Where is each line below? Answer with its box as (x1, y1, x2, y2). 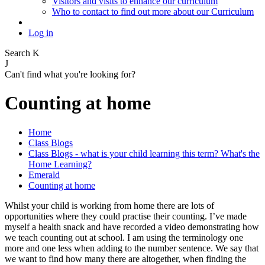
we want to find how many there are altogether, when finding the (5, 253, 246, 264)
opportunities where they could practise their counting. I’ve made (5, 211, 247, 221)
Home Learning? (28, 159, 92, 169)
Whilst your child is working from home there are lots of (5, 200, 214, 211)
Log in (28, 27, 53, 38)
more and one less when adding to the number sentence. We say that (5, 243, 258, 253)
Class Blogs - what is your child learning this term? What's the (28, 148, 260, 159)
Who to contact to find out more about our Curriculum (52, 6, 254, 17)
